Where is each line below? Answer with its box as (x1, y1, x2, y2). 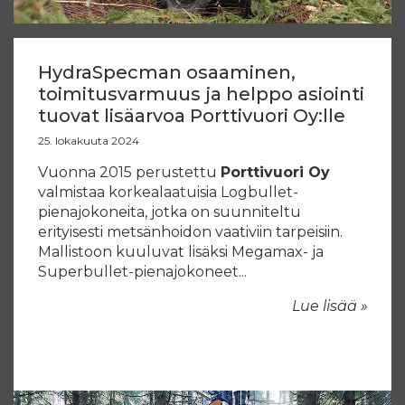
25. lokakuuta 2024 (38, 134, 139, 148)
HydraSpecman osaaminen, (38, 61, 296, 84)
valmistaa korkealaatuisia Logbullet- (38, 184, 298, 202)
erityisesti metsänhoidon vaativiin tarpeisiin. (38, 223, 343, 241)
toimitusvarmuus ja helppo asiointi (38, 83, 364, 106)
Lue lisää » (292, 297, 368, 316)
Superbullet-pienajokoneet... (38, 263, 247, 281)
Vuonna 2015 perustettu (38, 164, 221, 182)
